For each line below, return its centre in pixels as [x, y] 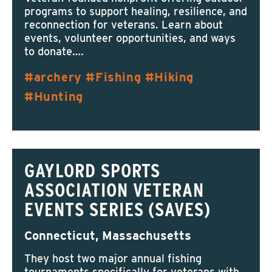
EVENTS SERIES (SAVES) [118, 209]
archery [58, 77]
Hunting [58, 97]
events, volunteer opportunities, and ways [130, 38]
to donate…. [54, 51]
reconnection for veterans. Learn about [124, 25]
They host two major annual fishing [113, 258]
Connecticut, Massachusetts [108, 236]
